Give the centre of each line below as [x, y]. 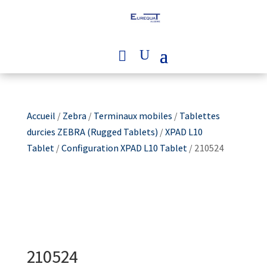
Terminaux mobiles [133, 116]
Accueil [41, 116]
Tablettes [199, 116]
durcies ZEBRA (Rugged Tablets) [92, 132]
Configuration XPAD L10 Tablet [124, 148]
